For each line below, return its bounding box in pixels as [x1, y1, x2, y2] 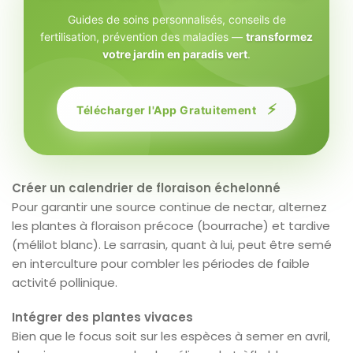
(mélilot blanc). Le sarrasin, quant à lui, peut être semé [12, 236, 332, 253]
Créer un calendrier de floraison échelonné [12, 179, 281, 196]
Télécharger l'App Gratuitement [76, 102, 259, 117]
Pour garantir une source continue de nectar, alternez [12, 198, 327, 215]
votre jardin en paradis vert [102, 46, 247, 61]
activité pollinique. [12, 273, 117, 291]
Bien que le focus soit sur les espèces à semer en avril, [12, 327, 330, 344]
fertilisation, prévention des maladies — [40, 29, 246, 43]
